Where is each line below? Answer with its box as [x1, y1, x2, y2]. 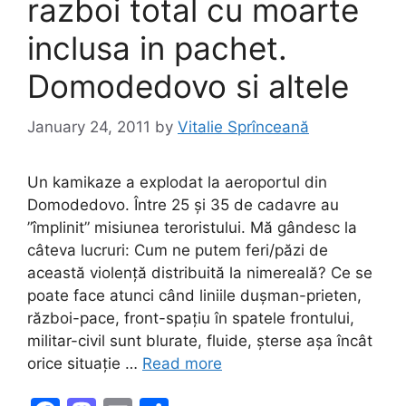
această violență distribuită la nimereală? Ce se [27, 263, 372, 282]
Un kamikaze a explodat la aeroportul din [27, 172, 327, 191]
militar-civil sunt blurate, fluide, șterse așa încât [27, 331, 372, 350]
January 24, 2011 [27, 117, 150, 136]
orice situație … [27, 353, 142, 372]
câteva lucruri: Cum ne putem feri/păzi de [27, 240, 328, 259]
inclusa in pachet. [27, 29, 287, 67]
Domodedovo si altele [27, 67, 349, 105]
